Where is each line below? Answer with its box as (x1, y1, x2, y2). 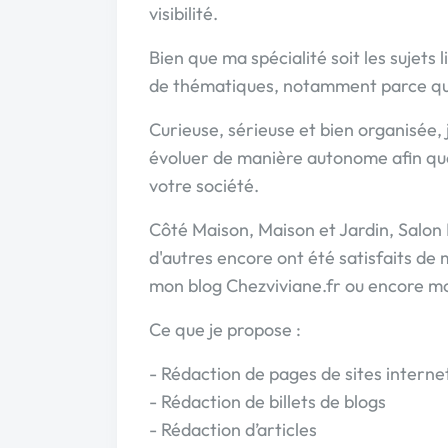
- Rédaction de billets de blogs (149, 390, 386, 413)
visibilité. (149, 2, 218, 25)
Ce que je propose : (149, 318, 301, 341)
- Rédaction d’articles (149, 418, 317, 441)
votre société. (149, 174, 259, 197)
